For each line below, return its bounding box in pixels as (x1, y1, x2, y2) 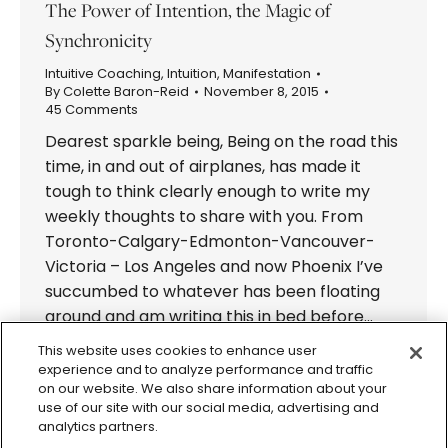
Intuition (167, 63, 217, 83)
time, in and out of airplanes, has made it (45, 154, 361, 178)
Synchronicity (45, 26, 152, 53)
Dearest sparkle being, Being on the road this (45, 129, 398, 153)
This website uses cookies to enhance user (38, 341, 318, 360)
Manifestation (223, 63, 311, 83)
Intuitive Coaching (45, 63, 161, 83)
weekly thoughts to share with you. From (45, 204, 363, 228)
